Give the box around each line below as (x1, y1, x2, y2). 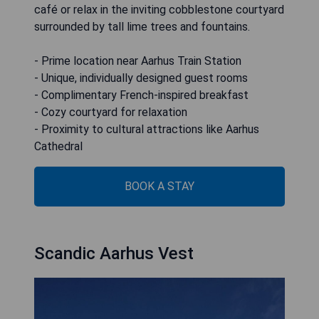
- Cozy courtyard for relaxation (34, 105, 187, 119)
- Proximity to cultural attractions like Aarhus (34, 122, 259, 136)
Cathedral (34, 139, 83, 153)
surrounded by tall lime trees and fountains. (34, 19, 250, 33)
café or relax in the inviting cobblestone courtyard (34, 2, 284, 16)
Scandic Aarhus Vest (34, 243, 194, 263)
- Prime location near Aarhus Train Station (34, 53, 241, 68)
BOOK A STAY (125, 179, 194, 193)
